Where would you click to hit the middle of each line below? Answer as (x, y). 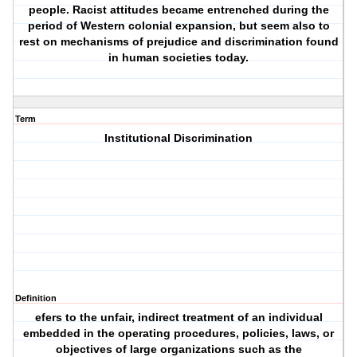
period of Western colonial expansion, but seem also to (178, 26)
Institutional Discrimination (179, 138)
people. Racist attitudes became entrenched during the (178, 10)
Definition (36, 298)
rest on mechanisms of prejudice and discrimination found (178, 42)
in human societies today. (179, 58)
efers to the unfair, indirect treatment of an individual (178, 318)
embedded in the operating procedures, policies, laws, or (179, 333)
